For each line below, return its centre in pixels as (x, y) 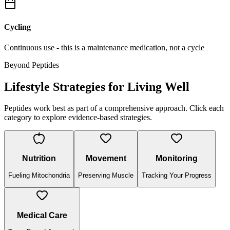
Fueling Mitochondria (39, 175)
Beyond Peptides (32, 65)
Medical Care (42, 215)
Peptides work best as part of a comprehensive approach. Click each (114, 108)
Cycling (17, 27)
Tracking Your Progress (177, 175)
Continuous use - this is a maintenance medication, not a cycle (104, 47)
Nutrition (39, 159)
